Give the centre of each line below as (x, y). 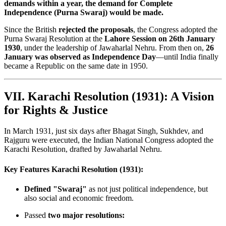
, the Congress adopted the (175, 29)
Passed (35, 215)
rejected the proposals (96, 29)
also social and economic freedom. (79, 198)
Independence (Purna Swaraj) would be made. (84, 12)
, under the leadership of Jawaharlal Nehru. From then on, (113, 47)
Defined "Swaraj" (55, 189)
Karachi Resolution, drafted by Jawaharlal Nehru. (83, 149)
